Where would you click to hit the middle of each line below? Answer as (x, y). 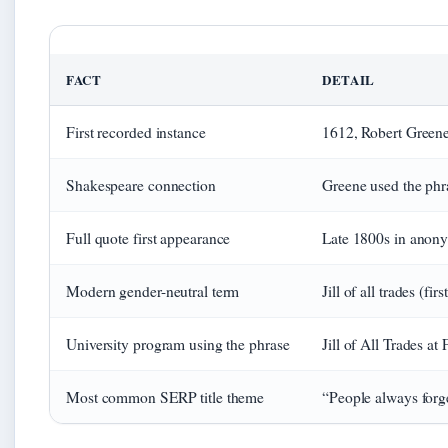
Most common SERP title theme (165, 397)
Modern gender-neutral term (153, 291)
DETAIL (348, 80)
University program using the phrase (178, 344)
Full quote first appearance (148, 238)
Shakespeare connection (141, 185)
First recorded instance (136, 132)
